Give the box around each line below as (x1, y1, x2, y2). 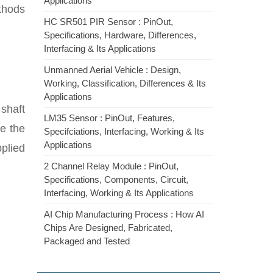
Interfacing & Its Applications (44, 43, 156, 54)
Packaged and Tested (44, 236, 130, 246)
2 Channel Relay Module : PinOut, (44, 161, 179, 171)
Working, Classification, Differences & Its (44, 78, 206, 88)
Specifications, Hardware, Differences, (44, 30, 196, 40)
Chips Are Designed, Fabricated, (44, 222, 172, 233)
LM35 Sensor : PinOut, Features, (44, 113, 175, 123)
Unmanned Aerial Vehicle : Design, (44, 65, 181, 75)
